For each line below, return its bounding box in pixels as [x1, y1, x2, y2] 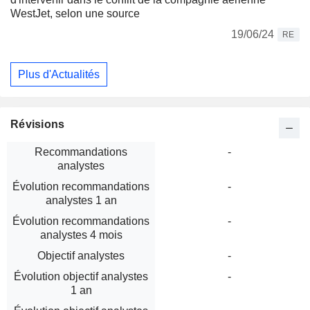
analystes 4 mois [39, 229, 122, 241]
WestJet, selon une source [10, 8, 140, 19]
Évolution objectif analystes [14, 271, 148, 283]
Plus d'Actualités [18, 68, 100, 80]
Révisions [10, 118, 65, 131]
